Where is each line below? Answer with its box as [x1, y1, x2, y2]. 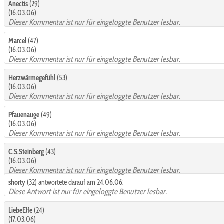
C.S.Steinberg [8, 147, 44, 156]
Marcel [8, 36, 26, 45]
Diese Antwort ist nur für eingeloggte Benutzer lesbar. [8, 186, 167, 196]
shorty [8, 177, 25, 187]
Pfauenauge [8, 110, 39, 119]
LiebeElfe [8, 205, 32, 215]
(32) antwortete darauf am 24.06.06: [25, 177, 124, 187]
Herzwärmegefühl [8, 73, 55, 82]
